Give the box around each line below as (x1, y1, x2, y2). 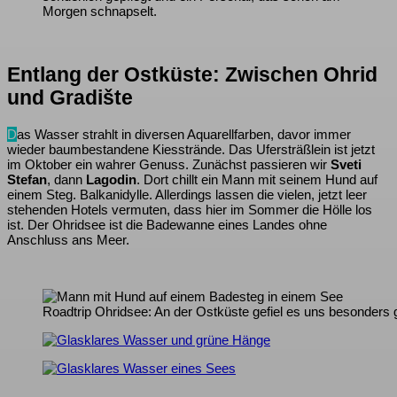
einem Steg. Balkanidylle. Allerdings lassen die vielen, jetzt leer (7, 186, 367, 202)
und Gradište (7, 87, 133, 110)
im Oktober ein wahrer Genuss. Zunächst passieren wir (7, 156, 331, 172)
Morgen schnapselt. (43, 4, 157, 19)
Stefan (7, 171, 47, 187)
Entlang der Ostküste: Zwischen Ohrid (7, 64, 378, 87)
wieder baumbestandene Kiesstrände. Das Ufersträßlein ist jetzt (7, 141, 375, 157)
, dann (47, 171, 86, 187)
